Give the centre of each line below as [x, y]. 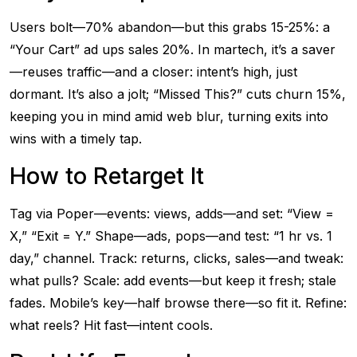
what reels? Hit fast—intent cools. [111, 325]
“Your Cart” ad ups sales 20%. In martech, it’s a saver [173, 49]
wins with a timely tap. [76, 139]
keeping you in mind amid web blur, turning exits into [169, 116]
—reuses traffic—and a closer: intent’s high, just [153, 72]
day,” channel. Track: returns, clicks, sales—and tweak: [177, 258]
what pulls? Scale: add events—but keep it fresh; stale [173, 280]
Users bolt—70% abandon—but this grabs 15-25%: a [170, 27]
